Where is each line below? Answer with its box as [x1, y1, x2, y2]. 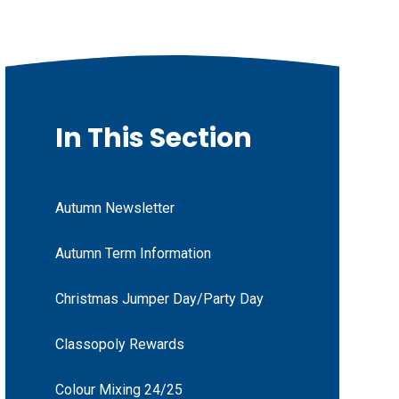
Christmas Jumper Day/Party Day [54, 290, 264, 308]
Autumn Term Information [54, 245, 211, 263]
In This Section [54, 119, 252, 158]
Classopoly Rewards [54, 336, 184, 354]
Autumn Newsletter [54, 199, 175, 217]
